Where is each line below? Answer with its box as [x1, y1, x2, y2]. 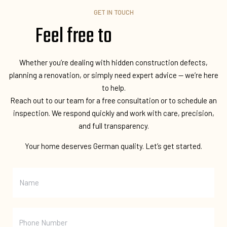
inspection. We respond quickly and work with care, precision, [13, 108, 214, 118]
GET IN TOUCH [93, 8, 134, 17]
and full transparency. [78, 121, 149, 131]
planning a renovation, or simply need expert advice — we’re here [9, 70, 218, 80]
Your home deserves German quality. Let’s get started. [25, 141, 202, 151]
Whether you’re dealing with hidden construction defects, [19, 58, 208, 67]
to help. [101, 83, 126, 93]
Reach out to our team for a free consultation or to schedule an [10, 96, 217, 105]
